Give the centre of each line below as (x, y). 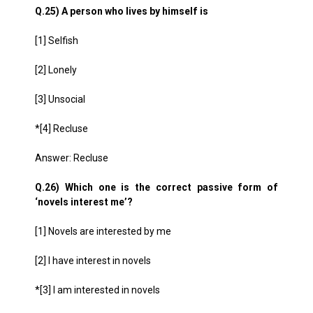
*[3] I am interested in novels (97, 290)
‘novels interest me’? (84, 202)
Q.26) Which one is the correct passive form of (156, 187)
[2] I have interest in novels (93, 261)
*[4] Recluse (61, 129)
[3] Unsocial (60, 99)
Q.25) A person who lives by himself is (122, 11)
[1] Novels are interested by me (103, 231)
